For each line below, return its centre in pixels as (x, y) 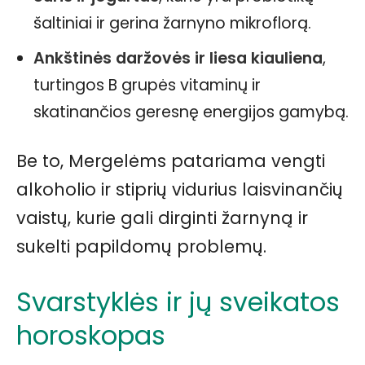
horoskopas (91, 335)
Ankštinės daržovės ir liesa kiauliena (178, 58)
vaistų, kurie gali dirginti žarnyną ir (162, 218)
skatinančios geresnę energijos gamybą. (191, 112)
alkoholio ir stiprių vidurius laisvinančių (180, 189)
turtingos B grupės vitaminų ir (147, 85)
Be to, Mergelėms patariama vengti (171, 161)
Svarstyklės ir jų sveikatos (178, 302)
